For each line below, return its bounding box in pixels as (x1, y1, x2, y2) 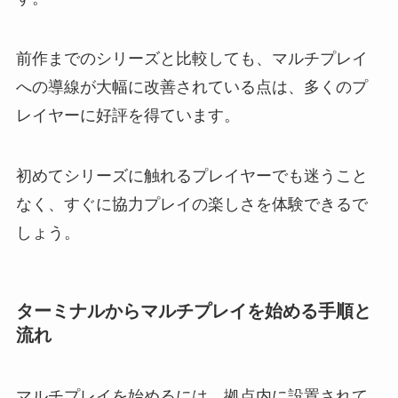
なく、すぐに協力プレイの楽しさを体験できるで (15, 195, 368, 213)
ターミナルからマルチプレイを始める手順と (15, 300, 371, 321)
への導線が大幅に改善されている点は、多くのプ (15, 77, 368, 96)
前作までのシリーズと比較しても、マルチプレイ (15, 49, 368, 68)
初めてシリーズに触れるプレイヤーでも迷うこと (15, 166, 368, 185)
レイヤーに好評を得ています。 (15, 106, 240, 124)
